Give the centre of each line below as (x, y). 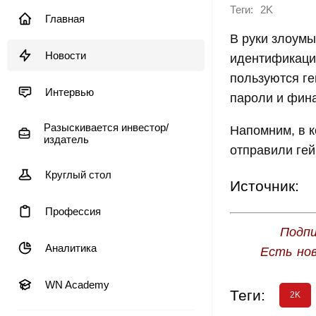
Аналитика (71, 248)
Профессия (73, 211)
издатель (66, 139)
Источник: (265, 186)
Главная (65, 19)
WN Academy (77, 285)
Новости (66, 55)
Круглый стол (78, 175)
